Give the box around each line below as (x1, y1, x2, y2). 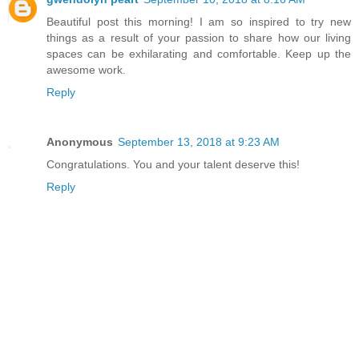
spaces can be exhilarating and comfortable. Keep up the (46, 47, 351, 61)
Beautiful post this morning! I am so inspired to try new (46, 15, 351, 29)
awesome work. (46, 63, 126, 77)
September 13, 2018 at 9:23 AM (118, 135, 280, 149)
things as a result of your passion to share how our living (46, 31, 351, 45)
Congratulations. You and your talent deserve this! (46, 158, 300, 171)
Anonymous (46, 135, 113, 149)
